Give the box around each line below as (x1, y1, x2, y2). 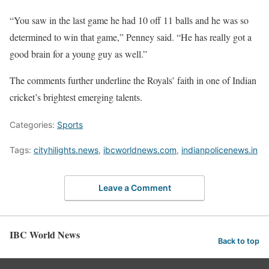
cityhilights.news (34, 145, 98, 156)
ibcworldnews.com (103, 145, 177, 156)
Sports (57, 119, 83, 130)
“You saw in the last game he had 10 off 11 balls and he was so (10, 14, 249, 27)
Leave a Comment (98, 182, 171, 193)
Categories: (10, 119, 57, 130)
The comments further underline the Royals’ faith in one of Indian (10, 74, 256, 87)
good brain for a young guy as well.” (10, 47, 147, 61)
